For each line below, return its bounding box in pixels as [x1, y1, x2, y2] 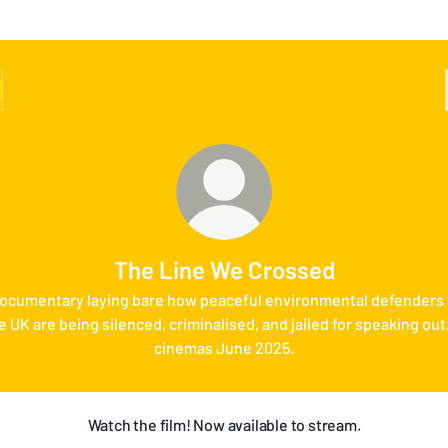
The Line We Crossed [113, 255, 335, 284]
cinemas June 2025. [154, 338, 294, 357]
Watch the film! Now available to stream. [87, 414, 361, 434]
